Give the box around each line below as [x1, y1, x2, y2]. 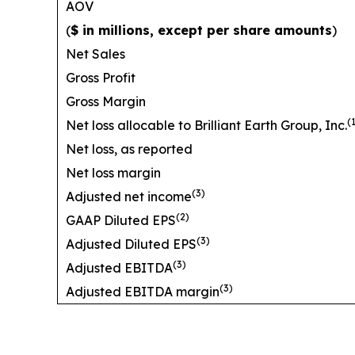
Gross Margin [66, 93, 146, 109]
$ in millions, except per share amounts [71, 21, 332, 38]
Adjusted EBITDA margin [66, 283, 219, 300]
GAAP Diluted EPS [66, 212, 176, 228]
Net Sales [66, 45, 125, 62]
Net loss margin [66, 164, 161, 181]
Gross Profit [66, 69, 136, 86]
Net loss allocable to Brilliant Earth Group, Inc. [66, 116, 347, 133]
